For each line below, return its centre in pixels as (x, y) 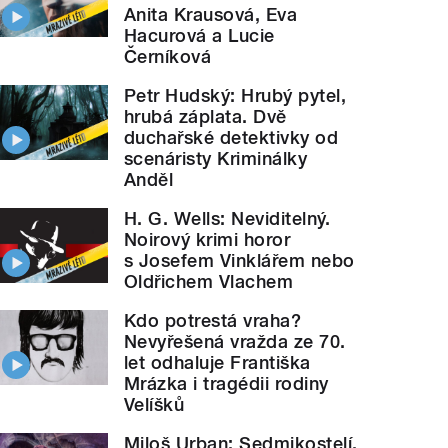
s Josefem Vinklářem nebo (239, 261)
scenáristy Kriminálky (216, 159)
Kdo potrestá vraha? (213, 321)
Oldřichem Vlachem (209, 282)
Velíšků (154, 405)
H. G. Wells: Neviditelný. (227, 219)
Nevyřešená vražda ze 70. (235, 342)
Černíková (168, 57)
